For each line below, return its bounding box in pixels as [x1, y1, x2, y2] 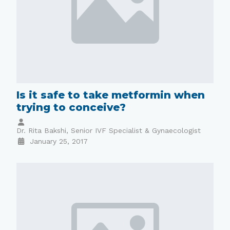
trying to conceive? [16, 101, 126, 114]
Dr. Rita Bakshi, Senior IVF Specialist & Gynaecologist [16, 126, 201, 135]
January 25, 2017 [29, 137, 88, 146]
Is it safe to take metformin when [16, 89, 205, 102]
